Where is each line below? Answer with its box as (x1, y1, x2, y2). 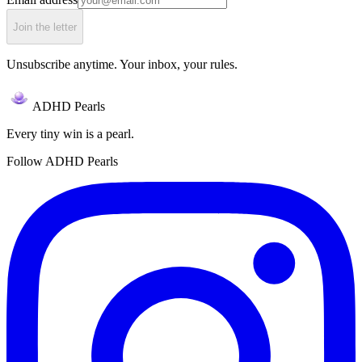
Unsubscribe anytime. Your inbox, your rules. (6, 57, 238, 72)
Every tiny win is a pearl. (6, 127, 134, 141)
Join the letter (13, 20, 77, 33)
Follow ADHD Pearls (6, 154, 118, 169)
